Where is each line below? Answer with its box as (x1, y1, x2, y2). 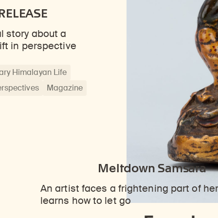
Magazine (46, 82, 83, 93)
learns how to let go (40, 195, 131, 207)
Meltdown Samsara (98, 161, 206, 176)
